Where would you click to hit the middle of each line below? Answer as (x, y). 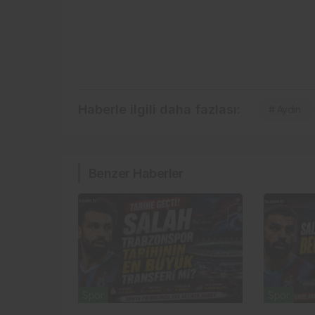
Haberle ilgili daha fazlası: (159, 109)
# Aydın (285, 109)
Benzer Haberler (136, 173)
